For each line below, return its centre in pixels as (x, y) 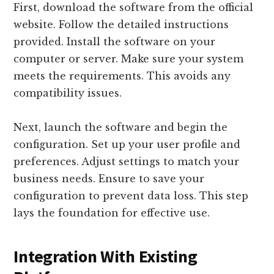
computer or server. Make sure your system (129, 58)
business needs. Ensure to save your (109, 178)
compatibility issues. (68, 93)
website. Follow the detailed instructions (121, 24)
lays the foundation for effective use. (112, 213)
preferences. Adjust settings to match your (127, 161)
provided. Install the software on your (115, 41)
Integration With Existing (106, 256)
